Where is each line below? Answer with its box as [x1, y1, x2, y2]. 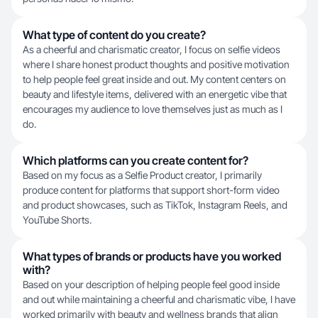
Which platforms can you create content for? [23, 153, 248, 168]
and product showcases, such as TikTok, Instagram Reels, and [23, 199, 287, 211]
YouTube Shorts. [23, 214, 92, 226]
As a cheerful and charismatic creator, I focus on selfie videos [23, 43, 280, 55]
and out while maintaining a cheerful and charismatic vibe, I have [23, 293, 295, 305]
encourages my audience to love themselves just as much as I [23, 103, 283, 115]
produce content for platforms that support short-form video [23, 184, 280, 196]
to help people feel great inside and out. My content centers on [23, 73, 286, 85]
